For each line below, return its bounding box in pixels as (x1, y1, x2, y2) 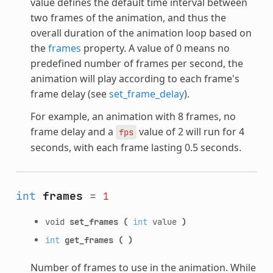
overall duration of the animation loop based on (30, 26, 252, 40)
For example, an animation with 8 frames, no (30, 109, 236, 123)
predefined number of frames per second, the (30, 56, 243, 70)
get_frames (64, 233, 113, 246)
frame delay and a (30, 124, 116, 138)
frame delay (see (30, 87, 109, 101)
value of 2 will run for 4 (136, 124, 244, 138)
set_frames (69, 215, 118, 227)
